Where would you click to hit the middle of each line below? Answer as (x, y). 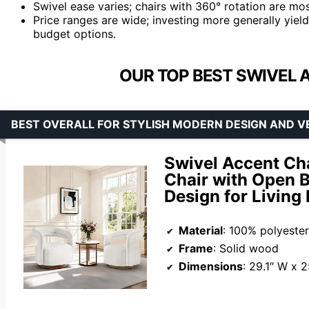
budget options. (74, 33)
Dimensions (211, 267)
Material (201, 231)
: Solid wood (246, 249)
